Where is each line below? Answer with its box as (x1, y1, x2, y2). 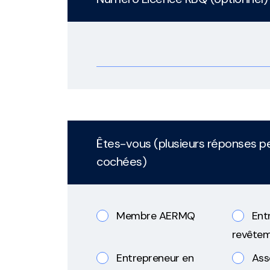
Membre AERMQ (116, 209, 195, 224)
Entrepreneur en (116, 251, 194, 266)
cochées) (96, 154, 146, 170)
